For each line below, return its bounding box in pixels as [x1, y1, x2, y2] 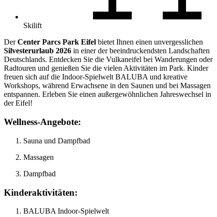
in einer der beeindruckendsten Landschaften [71, 46, 210, 55]
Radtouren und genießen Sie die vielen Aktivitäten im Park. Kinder [4, 64, 208, 73]
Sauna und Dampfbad [23, 136, 90, 145]
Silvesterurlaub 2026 [4, 46, 71, 55]
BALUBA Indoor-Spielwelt [23, 207, 109, 216]
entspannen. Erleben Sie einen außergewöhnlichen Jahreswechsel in [4, 90, 211, 99]
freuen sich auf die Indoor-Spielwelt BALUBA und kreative [4, 73, 187, 81]
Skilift [23, 21, 42, 30]
